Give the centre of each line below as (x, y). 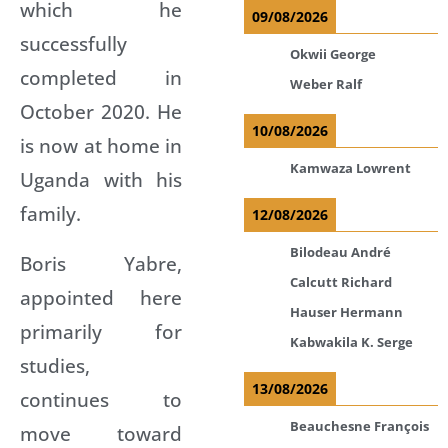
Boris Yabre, (101, 263)
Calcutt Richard (341, 281)
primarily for (101, 331)
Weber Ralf (326, 83)
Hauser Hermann (346, 311)
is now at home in (101, 145)
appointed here (101, 297)
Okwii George (333, 53)
